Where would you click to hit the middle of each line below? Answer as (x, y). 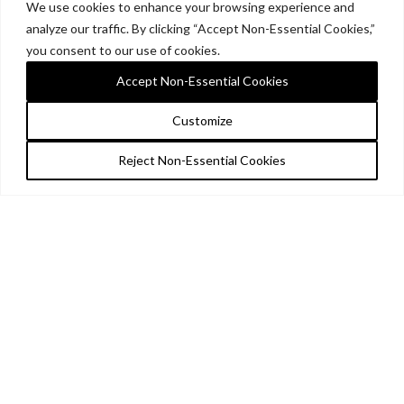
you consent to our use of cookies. (123, 50)
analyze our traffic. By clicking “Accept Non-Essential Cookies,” (201, 28)
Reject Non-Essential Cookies (202, 160)
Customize (202, 120)
